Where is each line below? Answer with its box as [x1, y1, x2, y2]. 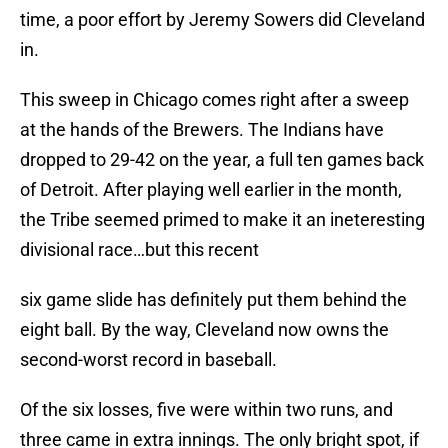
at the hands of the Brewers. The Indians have [20, 119, 384, 141]
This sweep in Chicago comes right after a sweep [20, 89, 409, 111]
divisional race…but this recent [20, 239, 259, 261]
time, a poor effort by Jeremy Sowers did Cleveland [20, 9, 425, 31]
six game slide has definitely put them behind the [20, 289, 407, 311]
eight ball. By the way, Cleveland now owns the [20, 319, 389, 341]
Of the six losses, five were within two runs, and [20, 399, 393, 421]
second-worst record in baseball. [20, 349, 277, 371]
